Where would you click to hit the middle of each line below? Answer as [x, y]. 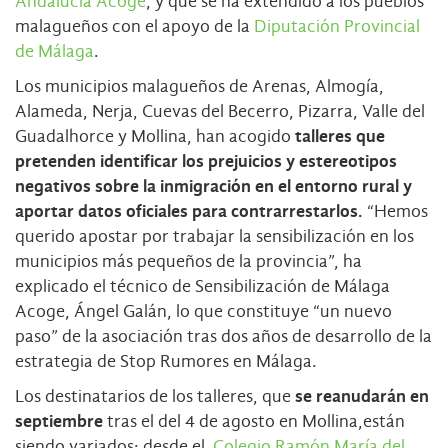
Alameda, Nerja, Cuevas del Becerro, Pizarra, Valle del [220, 111]
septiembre [59, 421]
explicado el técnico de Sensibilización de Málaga [202, 286]
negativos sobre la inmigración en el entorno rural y [213, 186]
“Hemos [397, 211]
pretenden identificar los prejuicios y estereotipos [206, 161]
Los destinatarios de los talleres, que [155, 396]
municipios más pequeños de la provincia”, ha [188, 261]
